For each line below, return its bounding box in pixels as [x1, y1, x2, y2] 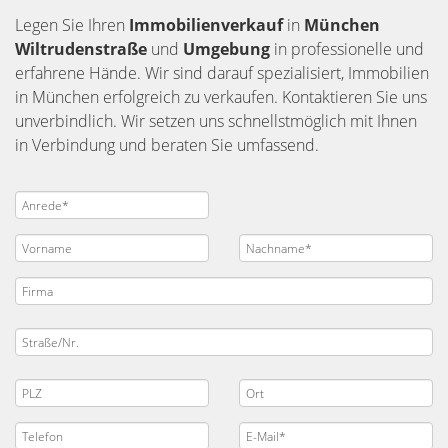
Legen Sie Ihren [15, 14, 129, 36]
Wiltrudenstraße [15, 38, 151, 60]
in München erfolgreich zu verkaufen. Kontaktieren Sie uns [15, 86, 427, 108]
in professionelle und [274, 38, 424, 60]
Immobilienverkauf [129, 14, 287, 36]
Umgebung [183, 38, 274, 60]
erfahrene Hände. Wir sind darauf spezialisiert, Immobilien [15, 62, 429, 84]
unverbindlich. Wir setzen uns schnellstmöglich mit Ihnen [15, 110, 417, 132]
